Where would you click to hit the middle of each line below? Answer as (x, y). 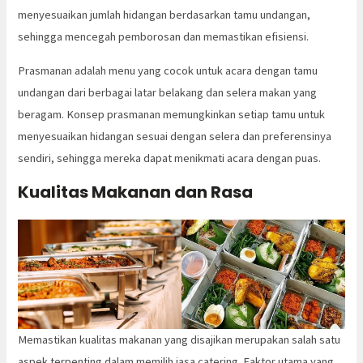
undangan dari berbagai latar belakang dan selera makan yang (168, 92)
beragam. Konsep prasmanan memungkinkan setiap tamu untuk (172, 114)
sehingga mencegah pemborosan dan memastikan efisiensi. (164, 37)
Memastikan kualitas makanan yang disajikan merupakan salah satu (179, 339)
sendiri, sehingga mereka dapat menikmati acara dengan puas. (170, 158)
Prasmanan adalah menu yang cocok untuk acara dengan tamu (168, 70)
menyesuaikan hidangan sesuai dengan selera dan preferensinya (175, 136)
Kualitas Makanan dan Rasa (136, 192)
